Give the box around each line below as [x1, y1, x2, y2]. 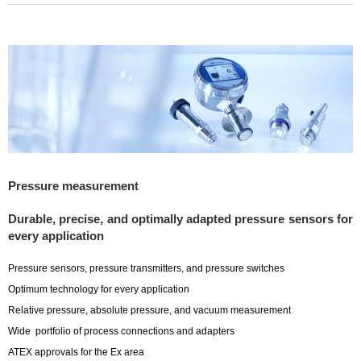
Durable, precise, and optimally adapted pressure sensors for [8, 211, 353, 226]
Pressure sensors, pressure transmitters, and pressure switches [8, 262, 284, 274]
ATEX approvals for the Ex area [8, 346, 144, 358]
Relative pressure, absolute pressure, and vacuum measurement [8, 304, 291, 316]
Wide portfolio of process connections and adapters [8, 325, 234, 337]
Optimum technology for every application [8, 283, 189, 295]
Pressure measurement [8, 178, 139, 193]
